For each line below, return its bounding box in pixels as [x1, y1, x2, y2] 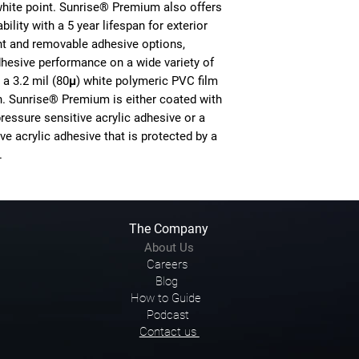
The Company [128, 221, 208, 236]
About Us [143, 240, 194, 255]
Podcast [146, 308, 189, 322]
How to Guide [130, 291, 201, 305]
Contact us [139, 325, 200, 339]
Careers [146, 257, 188, 272]
